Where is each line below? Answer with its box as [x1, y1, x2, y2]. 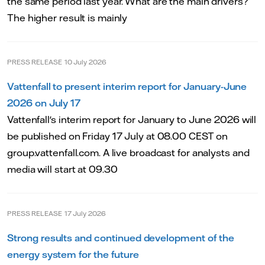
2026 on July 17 [7, 97, 81, 109]
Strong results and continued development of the [7, 232, 234, 244]
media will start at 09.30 [7, 163, 118, 176]
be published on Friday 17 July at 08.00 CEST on [7, 130, 228, 143]
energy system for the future [7, 248, 139, 261]
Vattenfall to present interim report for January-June [7, 80, 247, 93]
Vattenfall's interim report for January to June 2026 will [7, 114, 257, 126]
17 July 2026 [64, 209, 106, 218]
